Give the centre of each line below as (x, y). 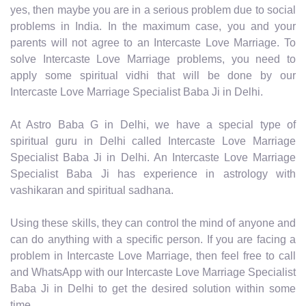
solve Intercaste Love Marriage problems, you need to (153, 59)
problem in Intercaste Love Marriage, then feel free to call (153, 255)
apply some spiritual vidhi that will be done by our (153, 75)
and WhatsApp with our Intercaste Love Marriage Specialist (153, 272)
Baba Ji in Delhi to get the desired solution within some (153, 288)
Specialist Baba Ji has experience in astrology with (153, 173)
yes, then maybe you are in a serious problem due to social (153, 10)
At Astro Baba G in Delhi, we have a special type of (153, 124)
